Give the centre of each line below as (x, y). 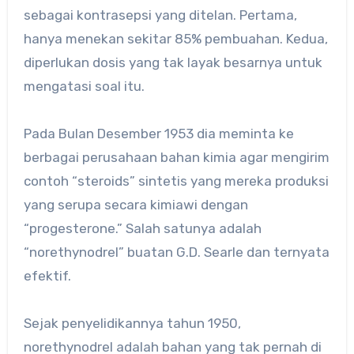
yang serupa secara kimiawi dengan (136, 205)
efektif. (47, 276)
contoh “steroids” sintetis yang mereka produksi (176, 181)
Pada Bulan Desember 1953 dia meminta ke (158, 134)
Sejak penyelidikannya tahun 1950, (132, 324)
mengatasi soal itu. (84, 87)
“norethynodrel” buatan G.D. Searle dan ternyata (176, 252)
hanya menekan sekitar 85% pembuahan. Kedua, (175, 39)
